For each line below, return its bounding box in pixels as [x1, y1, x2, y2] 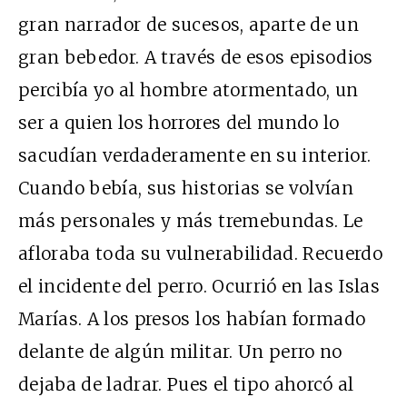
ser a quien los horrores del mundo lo [18, 111, 340, 134]
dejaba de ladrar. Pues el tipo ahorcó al [18, 372, 354, 395]
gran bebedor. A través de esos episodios [18, 45, 373, 68]
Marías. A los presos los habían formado [18, 307, 366, 330]
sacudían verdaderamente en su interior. [18, 144, 372, 166]
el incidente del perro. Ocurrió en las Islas [18, 274, 381, 297]
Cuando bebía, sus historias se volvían [18, 176, 353, 199]
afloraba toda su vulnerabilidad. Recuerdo [18, 242, 383, 264]
